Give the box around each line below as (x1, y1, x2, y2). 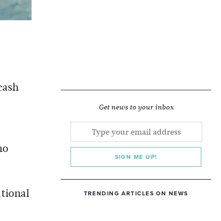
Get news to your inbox (98, 103, 174, 112)
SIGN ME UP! (114, 153, 157, 160)
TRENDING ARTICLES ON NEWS (83, 190, 188, 197)
